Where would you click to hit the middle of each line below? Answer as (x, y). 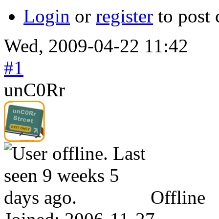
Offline (178, 197)
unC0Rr (34, 89)
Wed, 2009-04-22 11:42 (96, 45)
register (124, 16)
